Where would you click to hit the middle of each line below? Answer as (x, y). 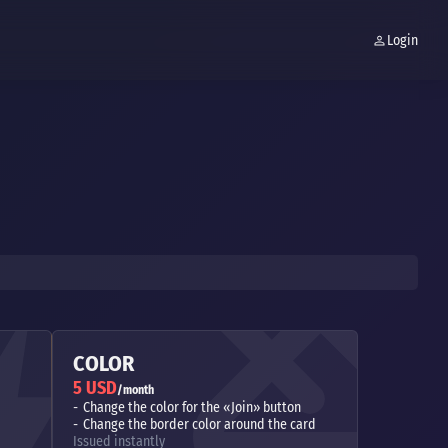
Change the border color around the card (199, 424)
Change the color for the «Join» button (192, 407)
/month (135, 390)
